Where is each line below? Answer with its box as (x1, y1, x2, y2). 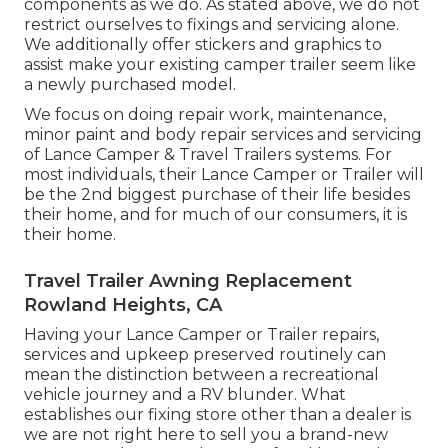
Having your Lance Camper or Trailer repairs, (24, 325, 379, 345)
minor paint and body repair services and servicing (24, 125, 422, 145)
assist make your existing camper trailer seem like (24, 55, 416, 75)
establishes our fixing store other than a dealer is (24, 405, 411, 425)
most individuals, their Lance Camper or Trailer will (24, 165, 424, 185)
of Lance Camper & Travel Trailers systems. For (24, 145, 392, 165)
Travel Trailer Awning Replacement (24, 270, 352, 293)
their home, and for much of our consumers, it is (24, 205, 407, 225)
